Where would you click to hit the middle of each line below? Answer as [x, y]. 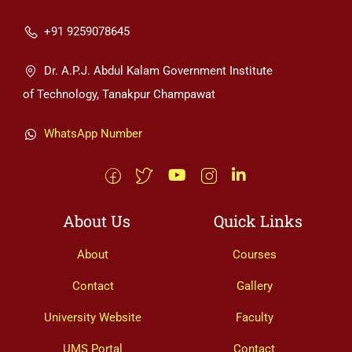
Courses [254, 255]
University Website [93, 318]
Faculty [254, 318]
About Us [97, 221]
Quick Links [258, 221]
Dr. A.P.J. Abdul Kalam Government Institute [158, 71]
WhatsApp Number [93, 134]
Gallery [254, 286]
